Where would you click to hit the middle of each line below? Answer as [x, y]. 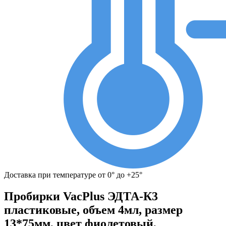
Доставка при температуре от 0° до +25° [73, 175]
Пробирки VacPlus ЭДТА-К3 [81, 196]
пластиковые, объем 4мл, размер [93, 210]
